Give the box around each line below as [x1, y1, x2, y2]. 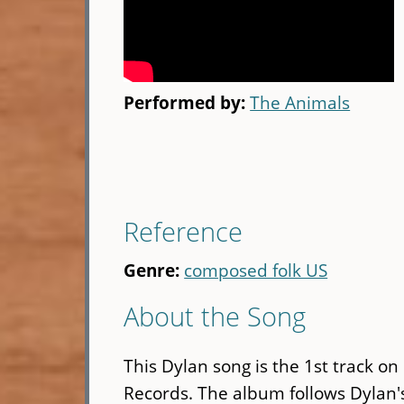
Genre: [124, 258, 185, 283]
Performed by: [124, 90, 251, 115]
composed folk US [184, 258, 328, 283]
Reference [124, 214, 243, 250]
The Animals [250, 90, 351, 115]
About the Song [124, 298, 307, 335]
